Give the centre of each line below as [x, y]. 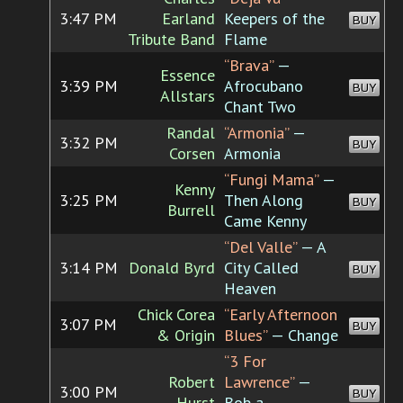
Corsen [192, 154]
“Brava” [249, 66]
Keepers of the [274, 19]
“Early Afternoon [281, 315]
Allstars [188, 96]
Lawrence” [259, 382]
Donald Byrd [172, 268]
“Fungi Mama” [271, 180]
